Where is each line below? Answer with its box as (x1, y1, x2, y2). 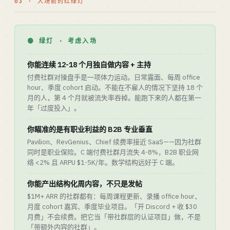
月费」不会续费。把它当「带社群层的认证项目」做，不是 (27, 213, 201, 221)
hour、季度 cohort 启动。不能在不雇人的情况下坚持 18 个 (27, 83, 203, 92)
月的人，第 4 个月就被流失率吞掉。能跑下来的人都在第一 (27, 93, 201, 102)
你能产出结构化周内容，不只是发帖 (27, 179, 142, 188)
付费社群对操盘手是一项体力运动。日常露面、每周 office (27, 73, 200, 82)
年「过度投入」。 (27, 104, 81, 112)
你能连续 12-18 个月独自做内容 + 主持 (27, 60, 151, 69)
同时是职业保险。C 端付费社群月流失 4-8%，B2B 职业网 (27, 148, 199, 157)
